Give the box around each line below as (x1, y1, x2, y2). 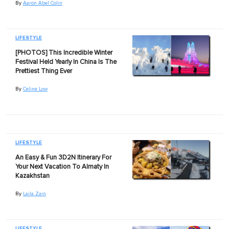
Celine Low (22, 86, 48, 91)
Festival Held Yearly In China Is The (15, 58, 117, 65)
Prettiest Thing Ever (15, 67, 72, 75)
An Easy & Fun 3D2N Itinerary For (15, 154, 111, 161)
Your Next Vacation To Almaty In (15, 163, 109, 170)
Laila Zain (22, 191, 46, 196)
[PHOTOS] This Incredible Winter (15, 49, 112, 56)
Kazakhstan (15, 172, 50, 179)
